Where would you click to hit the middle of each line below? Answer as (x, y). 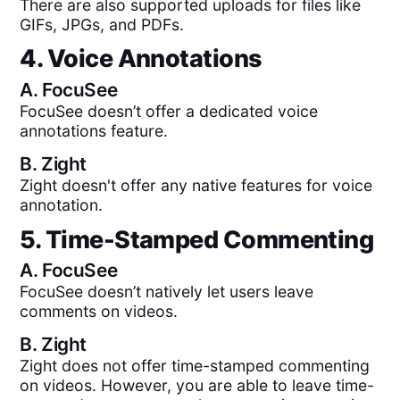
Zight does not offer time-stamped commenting (195, 366)
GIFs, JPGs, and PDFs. (102, 24)
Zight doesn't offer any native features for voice (196, 186)
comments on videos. (99, 311)
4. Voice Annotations (141, 59)
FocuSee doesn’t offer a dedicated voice (169, 111)
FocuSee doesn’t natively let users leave (167, 291)
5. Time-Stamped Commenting (197, 239)
